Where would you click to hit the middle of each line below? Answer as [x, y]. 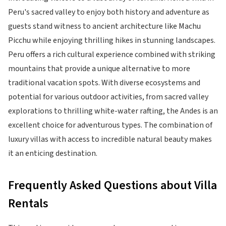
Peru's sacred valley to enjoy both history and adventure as [109, 12]
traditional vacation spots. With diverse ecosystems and [104, 83]
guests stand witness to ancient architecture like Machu [104, 26]
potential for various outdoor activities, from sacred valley [108, 97]
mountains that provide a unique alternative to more [99, 69]
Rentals [28, 204]
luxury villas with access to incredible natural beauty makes [110, 139]
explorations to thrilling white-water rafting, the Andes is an [113, 111]
